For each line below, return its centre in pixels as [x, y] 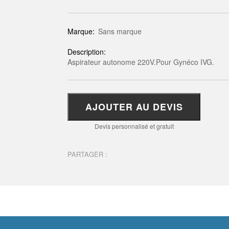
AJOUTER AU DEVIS [134, 107]
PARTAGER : [87, 154]
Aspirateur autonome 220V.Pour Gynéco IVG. [141, 62]
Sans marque [120, 31]
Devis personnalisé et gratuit [134, 126]
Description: [88, 52]
